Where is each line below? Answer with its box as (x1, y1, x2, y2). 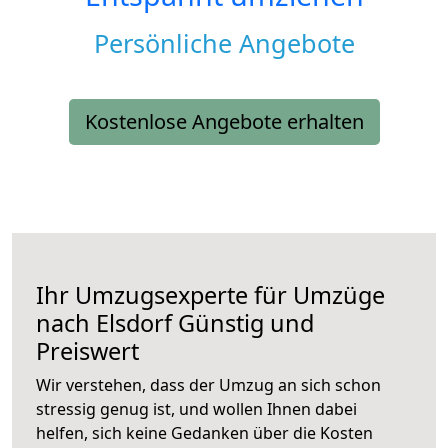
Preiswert (36, 335, 139, 368)
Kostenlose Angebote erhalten (84, 108, 364, 136)
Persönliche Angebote (93, 26, 355, 61)
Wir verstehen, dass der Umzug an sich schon (36, 374, 381, 397)
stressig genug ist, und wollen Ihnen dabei (36, 398, 357, 421)
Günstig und (172, 307, 314, 340)
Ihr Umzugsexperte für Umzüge (36, 279, 385, 312)
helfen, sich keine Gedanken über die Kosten (36, 422, 373, 445)
